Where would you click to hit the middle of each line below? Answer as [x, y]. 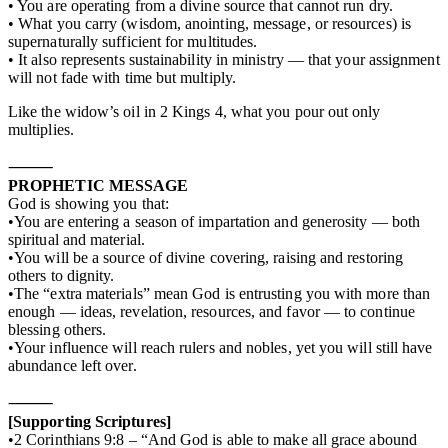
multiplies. [41, 129]
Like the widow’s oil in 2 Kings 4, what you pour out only [194, 111]
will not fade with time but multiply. [122, 77]
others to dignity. [61, 275]
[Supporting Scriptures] [89, 421]
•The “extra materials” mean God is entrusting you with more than [219, 293]
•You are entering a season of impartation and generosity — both [214, 221]
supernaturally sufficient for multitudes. [133, 41]
